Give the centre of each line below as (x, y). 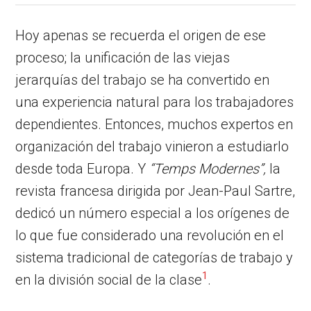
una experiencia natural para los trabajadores (155, 102)
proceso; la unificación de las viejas (123, 57)
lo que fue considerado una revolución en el (150, 235)
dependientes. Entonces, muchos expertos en (154, 124)
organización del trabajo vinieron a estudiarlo (152, 146)
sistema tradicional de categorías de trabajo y (154, 257)
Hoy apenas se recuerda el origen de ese (141, 35)
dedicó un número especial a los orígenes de (153, 213)
